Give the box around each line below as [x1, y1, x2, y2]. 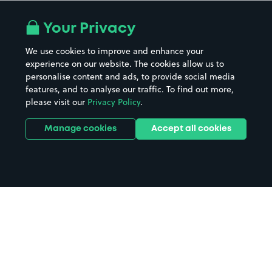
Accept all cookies [151, 125, 232, 132]
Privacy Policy [87, 96, 140, 108]
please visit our [25, 96, 87, 108]
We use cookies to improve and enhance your [25, 45, 203, 57]
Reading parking [9, 234, 132, 246]
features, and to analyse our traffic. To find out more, [25, 83, 234, 95]
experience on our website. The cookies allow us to [25, 58, 224, 70]
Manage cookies [44, 125, 117, 132]
